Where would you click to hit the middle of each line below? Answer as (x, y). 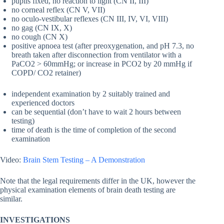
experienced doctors (43, 103)
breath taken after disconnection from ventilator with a (96, 55)
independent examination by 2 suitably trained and (91, 94)
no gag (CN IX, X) (42, 28)
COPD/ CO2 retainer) (46, 73)
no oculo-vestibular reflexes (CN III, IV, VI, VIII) (90, 19)
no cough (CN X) (39, 37)
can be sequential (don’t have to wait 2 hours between (96, 112)
